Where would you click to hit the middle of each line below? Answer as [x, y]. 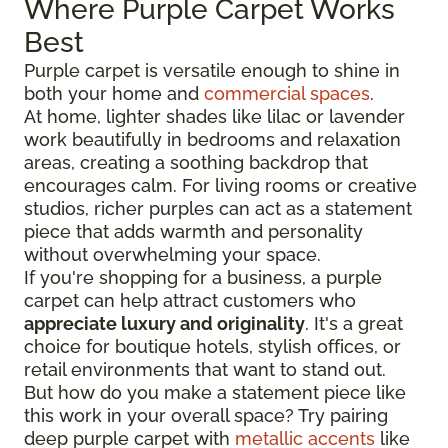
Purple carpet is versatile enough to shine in [212, 70]
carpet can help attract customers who [190, 300]
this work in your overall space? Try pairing [206, 415]
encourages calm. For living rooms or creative [220, 185]
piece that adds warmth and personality [193, 231]
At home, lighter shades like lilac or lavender [214, 116]
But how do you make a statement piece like [215, 392]
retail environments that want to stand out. [205, 369]
